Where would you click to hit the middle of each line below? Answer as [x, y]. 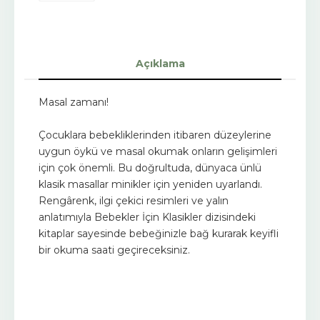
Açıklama [160, 63]
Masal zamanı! [74, 102]
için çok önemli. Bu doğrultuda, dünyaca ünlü [150, 167]
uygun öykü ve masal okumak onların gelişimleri [158, 151]
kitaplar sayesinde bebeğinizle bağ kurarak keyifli [159, 233]
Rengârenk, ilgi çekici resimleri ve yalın [134, 200]
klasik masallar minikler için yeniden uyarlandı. [150, 184]
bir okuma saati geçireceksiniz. [114, 250]
